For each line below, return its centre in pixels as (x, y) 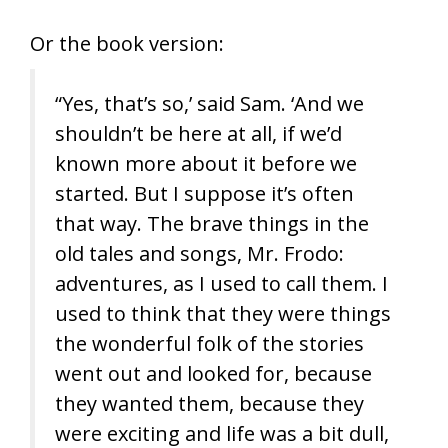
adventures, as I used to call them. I (221, 283)
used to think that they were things (223, 313)
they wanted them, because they (209, 403)
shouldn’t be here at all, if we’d (198, 133)
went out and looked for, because (213, 373)
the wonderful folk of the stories (209, 343)
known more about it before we (206, 163)
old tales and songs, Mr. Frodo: (199, 253)
